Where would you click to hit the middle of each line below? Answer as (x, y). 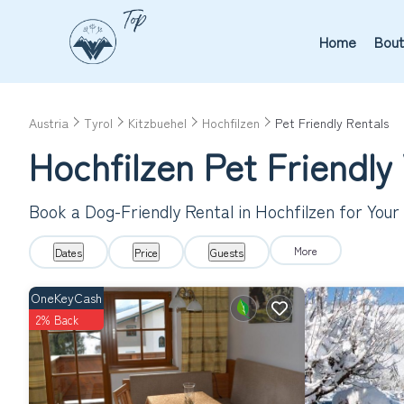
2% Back (57, 320)
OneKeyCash (66, 298)
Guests (227, 252)
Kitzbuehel (157, 123)
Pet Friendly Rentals (332, 123)
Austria (49, 123)
